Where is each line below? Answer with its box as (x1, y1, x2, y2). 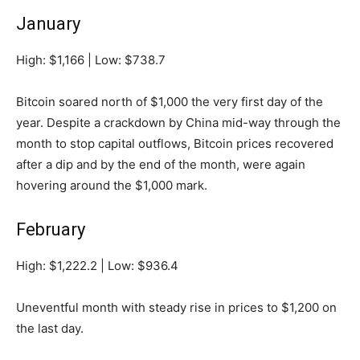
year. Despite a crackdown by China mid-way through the (16, 114, 341, 130)
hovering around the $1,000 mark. (16, 177, 207, 193)
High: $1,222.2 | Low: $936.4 (16, 257, 178, 273)
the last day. (16, 320, 84, 336)
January (16, 13, 80, 34)
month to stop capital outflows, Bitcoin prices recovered (16, 135, 333, 151)
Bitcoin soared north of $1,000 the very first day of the (16, 93, 323, 109)
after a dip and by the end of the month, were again (16, 156, 305, 172)
